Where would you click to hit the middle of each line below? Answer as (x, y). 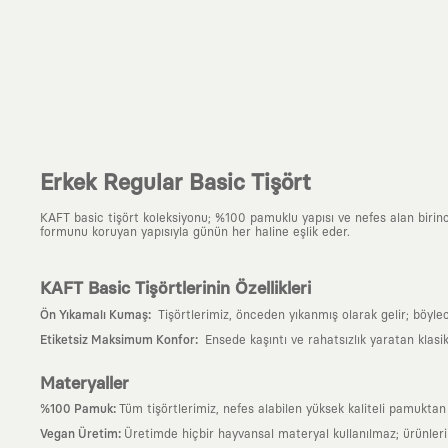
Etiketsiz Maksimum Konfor (117, 339)
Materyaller (84, 383)
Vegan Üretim (79, 434)
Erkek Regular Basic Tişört (175, 183)
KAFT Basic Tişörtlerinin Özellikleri (175, 288)
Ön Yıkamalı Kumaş (94, 314)
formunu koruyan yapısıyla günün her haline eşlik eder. (195, 232)
